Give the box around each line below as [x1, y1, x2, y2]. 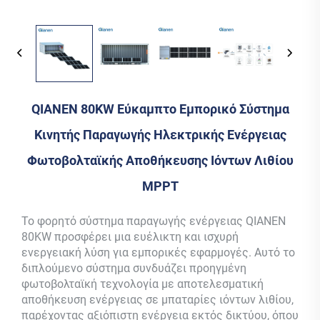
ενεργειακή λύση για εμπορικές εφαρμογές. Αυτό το [21, 245, 295, 259]
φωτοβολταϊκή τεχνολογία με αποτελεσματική [21, 276, 264, 291]
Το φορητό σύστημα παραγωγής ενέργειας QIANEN [21, 214, 286, 228]
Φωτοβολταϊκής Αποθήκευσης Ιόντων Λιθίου [26, 152, 294, 168]
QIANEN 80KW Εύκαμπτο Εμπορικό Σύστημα [31, 101, 289, 116]
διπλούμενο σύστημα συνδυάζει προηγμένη [21, 261, 246, 275]
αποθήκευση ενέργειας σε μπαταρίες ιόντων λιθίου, [21, 292, 294, 306]
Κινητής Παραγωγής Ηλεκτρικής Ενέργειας [34, 126, 286, 142]
